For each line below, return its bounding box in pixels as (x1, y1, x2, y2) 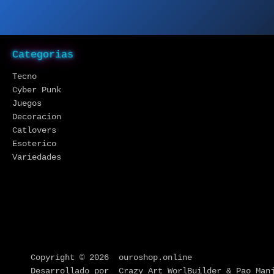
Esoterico (12, 138, 56, 149)
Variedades (12, 152, 61, 162)
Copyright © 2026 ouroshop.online (31, 253, 192, 263)
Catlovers (12, 125, 56, 135)
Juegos (12, 98, 42, 108)
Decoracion (12, 111, 61, 122)
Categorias (12, 48, 73, 61)
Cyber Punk (12, 84, 61, 95)
